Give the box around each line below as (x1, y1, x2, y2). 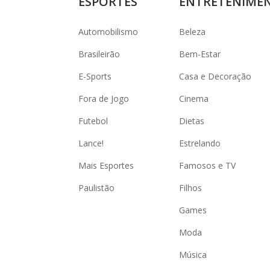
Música (179, 249, 207, 260)
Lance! (78, 137, 104, 149)
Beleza (179, 26, 206, 37)
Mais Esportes (78, 160, 134, 171)
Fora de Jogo (78, 93, 129, 104)
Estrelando (179, 137, 221, 149)
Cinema (179, 93, 209, 104)
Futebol (78, 115, 108, 127)
